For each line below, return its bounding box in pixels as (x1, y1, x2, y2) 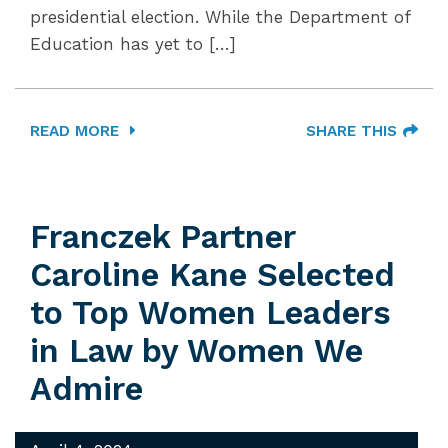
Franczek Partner (30, 218, 295, 256)
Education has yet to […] (30, 34, 236, 54)
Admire (30, 370, 143, 408)
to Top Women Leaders (30, 294, 391, 332)
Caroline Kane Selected (30, 256, 395, 294)
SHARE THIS (306, 122, 397, 140)
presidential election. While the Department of (30, 7, 410, 27)
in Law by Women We (30, 332, 363, 370)
